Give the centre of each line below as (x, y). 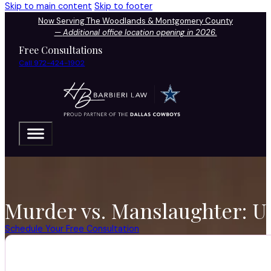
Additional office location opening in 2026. (140, 32)
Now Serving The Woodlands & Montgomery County (135, 21)
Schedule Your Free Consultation (72, 229)
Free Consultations (61, 50)
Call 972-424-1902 (52, 63)
